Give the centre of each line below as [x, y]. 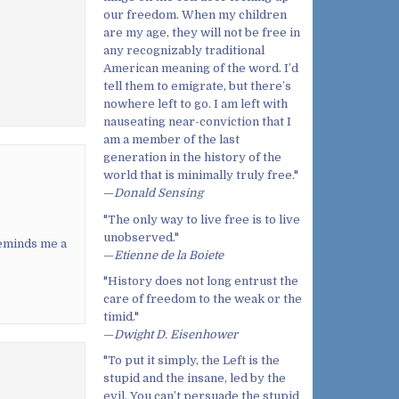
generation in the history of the [192, 158]
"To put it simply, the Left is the [191, 360]
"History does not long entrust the [201, 281]
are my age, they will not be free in [202, 33]
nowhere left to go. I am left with [195, 104]
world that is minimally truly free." [201, 175]
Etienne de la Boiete [169, 255]
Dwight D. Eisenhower [176, 334]
